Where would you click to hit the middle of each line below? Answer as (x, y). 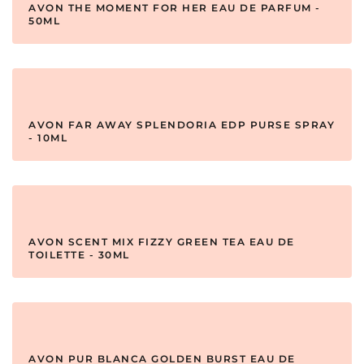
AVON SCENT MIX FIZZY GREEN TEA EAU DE (162, 242)
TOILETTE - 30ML (79, 255)
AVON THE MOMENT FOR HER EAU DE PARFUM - (175, 8)
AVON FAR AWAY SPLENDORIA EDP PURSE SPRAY (182, 125)
